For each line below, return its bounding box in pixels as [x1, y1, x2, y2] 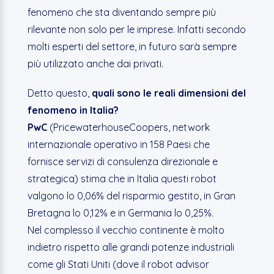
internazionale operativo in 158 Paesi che [27, 138, 210, 150]
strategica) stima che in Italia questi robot [27, 172, 217, 185]
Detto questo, [27, 87, 92, 99]
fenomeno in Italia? [27, 104, 119, 116]
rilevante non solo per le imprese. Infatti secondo [27, 23, 246, 35]
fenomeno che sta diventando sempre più [27, 6, 216, 18]
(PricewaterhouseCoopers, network [49, 121, 210, 133]
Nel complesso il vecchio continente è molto [27, 224, 224, 236]
